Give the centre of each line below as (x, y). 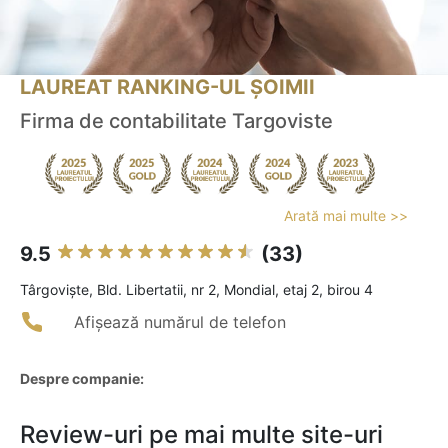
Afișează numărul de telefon (180, 322)
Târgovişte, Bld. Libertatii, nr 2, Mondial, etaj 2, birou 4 (196, 290)
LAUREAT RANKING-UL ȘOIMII (167, 87)
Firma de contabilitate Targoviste (176, 121)
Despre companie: (82, 379)
